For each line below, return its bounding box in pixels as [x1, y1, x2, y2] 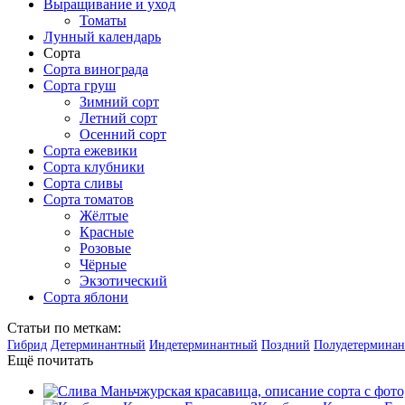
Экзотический [80, 272, 167, 288]
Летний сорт [80, 109, 157, 126]
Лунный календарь [43, 28, 161, 44]
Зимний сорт [80, 93, 159, 109]
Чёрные [80, 256, 127, 272]
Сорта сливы [43, 174, 123, 191]
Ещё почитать [7, 352, 93, 368]
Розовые [80, 240, 131, 256]
